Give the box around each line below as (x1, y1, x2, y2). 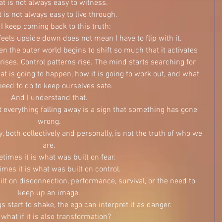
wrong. (37, 117, 61, 127)
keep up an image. (18, 188, 80, 198)
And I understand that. (10, 93, 88, 103)
